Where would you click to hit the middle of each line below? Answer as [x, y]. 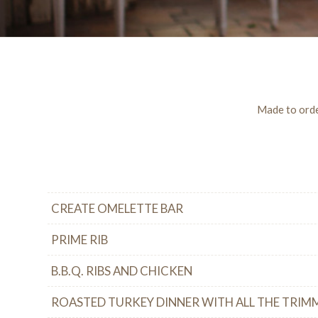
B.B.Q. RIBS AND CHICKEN [122, 270]
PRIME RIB [79, 239]
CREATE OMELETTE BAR [117, 208]
